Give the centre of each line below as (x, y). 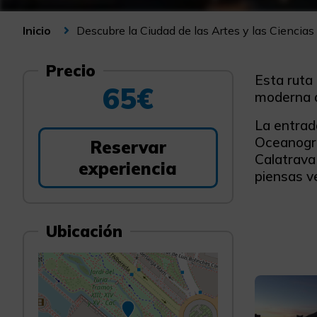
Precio (71, 70)
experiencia (128, 168)
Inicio (37, 30)
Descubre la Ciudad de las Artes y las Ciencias (195, 30)
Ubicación (85, 231)
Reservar (128, 147)
